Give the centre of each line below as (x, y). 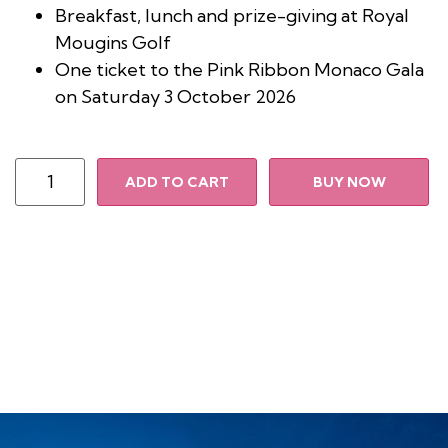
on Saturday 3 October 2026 (175, 96)
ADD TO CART (177, 181)
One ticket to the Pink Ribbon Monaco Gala (239, 69)
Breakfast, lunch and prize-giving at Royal (232, 15)
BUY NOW (349, 181)
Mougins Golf (113, 42)
